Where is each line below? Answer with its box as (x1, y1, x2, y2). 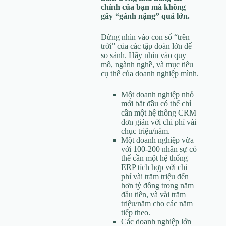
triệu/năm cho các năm (121, 199, 193, 208)
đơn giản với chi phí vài (121, 117, 196, 126)
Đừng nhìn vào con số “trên (101, 32, 190, 41)
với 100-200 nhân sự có (121, 144, 197, 153)
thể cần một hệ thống (121, 153, 188, 162)
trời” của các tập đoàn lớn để (101, 41, 192, 50)
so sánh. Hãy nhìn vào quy (101, 50, 186, 60)
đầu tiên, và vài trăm (121, 190, 186, 199)
